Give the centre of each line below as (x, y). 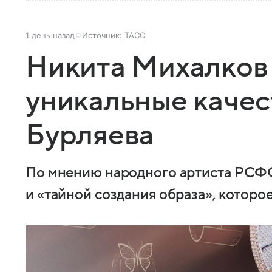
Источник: (103, 35)
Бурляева (90, 135)
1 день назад (50, 35)
